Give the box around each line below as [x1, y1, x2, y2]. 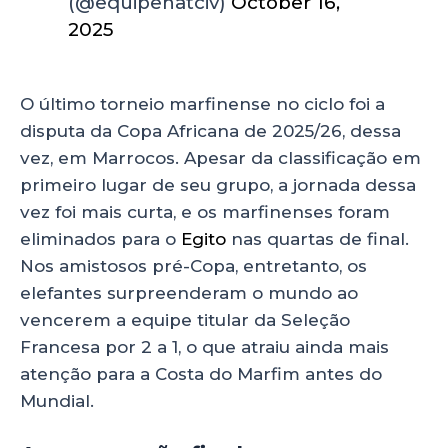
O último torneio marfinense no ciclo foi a [20, 93, 385, 114]
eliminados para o [20, 228, 181, 249]
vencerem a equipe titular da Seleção [20, 309, 350, 330]
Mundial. [20, 390, 94, 411]
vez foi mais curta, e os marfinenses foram [20, 201, 390, 222]
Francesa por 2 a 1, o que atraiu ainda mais [20, 336, 389, 357]
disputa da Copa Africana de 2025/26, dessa [20, 120, 401, 141]
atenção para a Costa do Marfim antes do [20, 363, 382, 384]
